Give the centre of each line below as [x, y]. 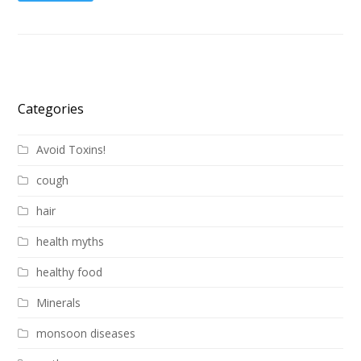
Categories [51, 108]
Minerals [59, 302]
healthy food [70, 272]
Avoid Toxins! [71, 150]
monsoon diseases [86, 333]
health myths [71, 242]
